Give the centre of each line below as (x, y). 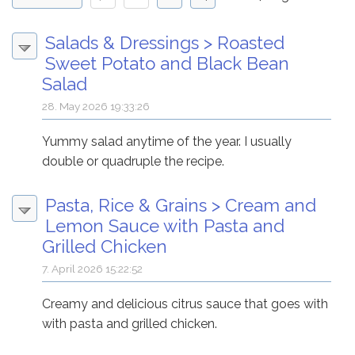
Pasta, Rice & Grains (126, 205)
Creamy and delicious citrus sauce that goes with (185, 303)
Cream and (271, 205)
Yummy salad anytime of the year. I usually (167, 141)
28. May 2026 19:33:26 (96, 106)
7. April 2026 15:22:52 (93, 268)
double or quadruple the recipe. (134, 161)
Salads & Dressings (122, 42)
